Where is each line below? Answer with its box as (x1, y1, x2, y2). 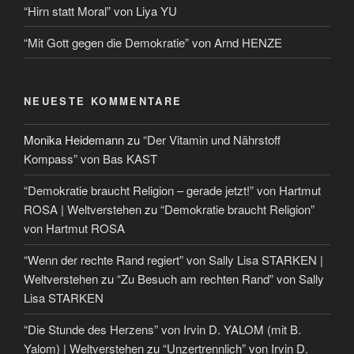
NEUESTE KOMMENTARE (24, 93, 183, 109)
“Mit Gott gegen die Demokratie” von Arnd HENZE (24, 33, 282, 51)
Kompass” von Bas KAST (24, 150, 157, 168)
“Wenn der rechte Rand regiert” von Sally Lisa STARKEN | (24, 251, 323, 269)
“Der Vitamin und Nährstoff (143, 131, 281, 149)
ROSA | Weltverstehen (24, 201, 141, 218)
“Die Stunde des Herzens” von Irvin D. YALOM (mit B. (24, 321, 301, 338)
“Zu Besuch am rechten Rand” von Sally (117, 270, 324, 288)
